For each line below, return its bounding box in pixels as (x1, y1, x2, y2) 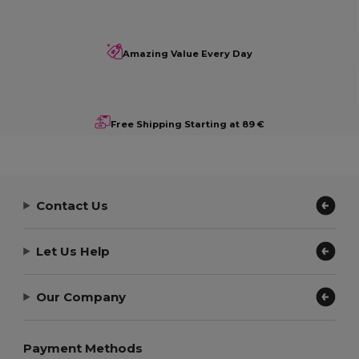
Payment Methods (23, 341, 143, 357)
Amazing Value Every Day (123, 48, 252, 60)
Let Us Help (36, 243, 111, 259)
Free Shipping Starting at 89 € (111, 118, 264, 130)
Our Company (36, 288, 127, 305)
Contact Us (36, 197, 109, 213)
